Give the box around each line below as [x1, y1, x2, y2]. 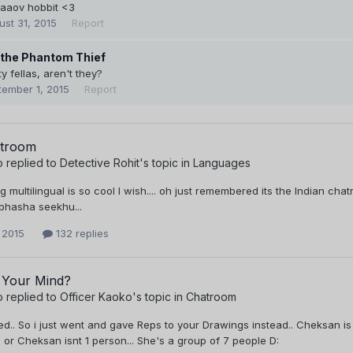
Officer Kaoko [60, 290, 132, 304]
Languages [193, 156, 251, 170]
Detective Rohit [60, 156, 139, 170]
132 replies [53, 227, 109, 240]
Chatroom [186, 290, 236, 304]
